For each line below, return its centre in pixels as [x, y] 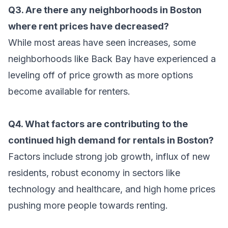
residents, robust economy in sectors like [94, 173]
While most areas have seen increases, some [102, 42]
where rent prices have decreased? [89, 26]
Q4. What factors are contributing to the [98, 124]
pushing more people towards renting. [88, 205]
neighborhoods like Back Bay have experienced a [112, 59]
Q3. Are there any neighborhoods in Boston [105, 10]
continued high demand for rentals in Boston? [111, 140]
